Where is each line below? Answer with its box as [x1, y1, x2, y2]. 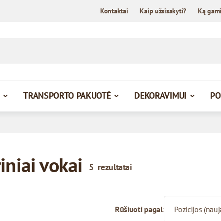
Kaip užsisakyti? [140, 6, 186, 15]
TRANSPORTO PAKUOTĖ [23, 89, 111, 101]
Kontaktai [100, 6, 128, 15]
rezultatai [98, 161, 132, 173]
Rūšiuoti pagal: [115, 204, 165, 214]
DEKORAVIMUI [134, 89, 186, 101]
